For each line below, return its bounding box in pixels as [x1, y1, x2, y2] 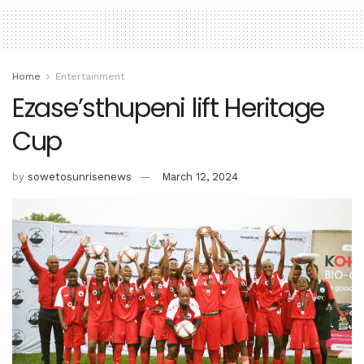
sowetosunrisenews [28, 170, 132, 183]
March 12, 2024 [162, 170, 238, 183]
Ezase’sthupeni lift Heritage [12, 89, 325, 126]
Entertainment [55, 70, 124, 82]
